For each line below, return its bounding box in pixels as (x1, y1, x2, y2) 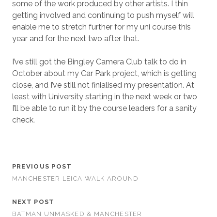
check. (12, 115, 35, 124)
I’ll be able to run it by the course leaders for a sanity (12, 103, 197, 113)
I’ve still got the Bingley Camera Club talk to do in (12, 57, 186, 66)
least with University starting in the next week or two (12, 92, 197, 101)
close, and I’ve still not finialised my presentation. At (12, 80, 194, 90)
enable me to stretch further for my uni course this (12, 22, 191, 31)
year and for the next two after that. (12, 33, 139, 43)
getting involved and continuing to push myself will (12, 10, 194, 20)
